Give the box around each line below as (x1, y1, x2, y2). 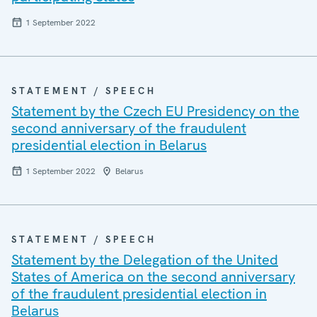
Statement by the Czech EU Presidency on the (11, 102, 299, 120)
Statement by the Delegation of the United (11, 250, 278, 269)
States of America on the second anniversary (11, 267, 295, 286)
